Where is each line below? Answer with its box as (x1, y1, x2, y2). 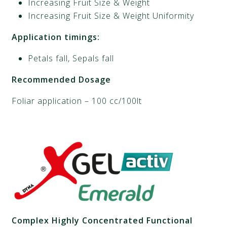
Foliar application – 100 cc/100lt (12, 95, 142, 106)
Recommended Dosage (12, 74, 111, 85)
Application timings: (12, 31, 100, 43)
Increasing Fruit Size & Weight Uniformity (28, 10, 195, 21)
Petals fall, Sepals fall (28, 53, 115, 64)
